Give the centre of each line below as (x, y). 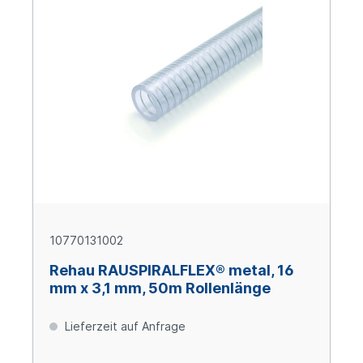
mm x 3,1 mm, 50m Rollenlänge (160, 288)
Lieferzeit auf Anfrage (124, 327)
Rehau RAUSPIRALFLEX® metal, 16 (172, 271)
